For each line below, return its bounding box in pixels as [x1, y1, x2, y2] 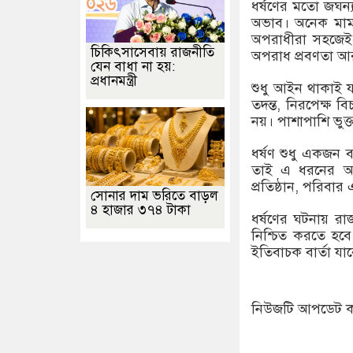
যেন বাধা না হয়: [91, 58, 175, 75]
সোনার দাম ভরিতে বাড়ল [91, 188, 218, 204]
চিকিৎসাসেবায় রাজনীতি [91, 44, 214, 61]
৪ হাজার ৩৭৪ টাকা [91, 202, 191, 218]
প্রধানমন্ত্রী [91, 72, 137, 89]
